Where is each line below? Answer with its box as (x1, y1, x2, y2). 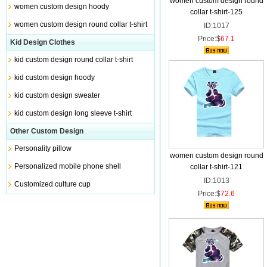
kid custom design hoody (14, 73, 95, 82)
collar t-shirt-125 (190, 8, 243, 16)
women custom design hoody (14, 2, 109, 11)
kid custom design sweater (14, 91, 100, 100)
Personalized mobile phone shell (14, 162, 121, 170)
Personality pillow (14, 144, 72, 153)
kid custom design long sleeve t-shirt (14, 109, 132, 117)
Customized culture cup (14, 180, 91, 188)
